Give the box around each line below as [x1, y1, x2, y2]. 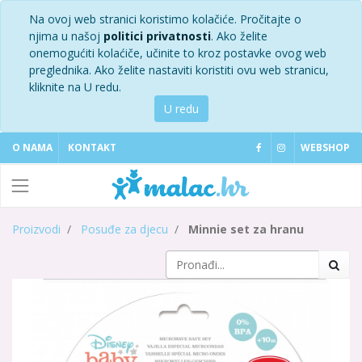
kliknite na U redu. [29, 79, 121, 95]
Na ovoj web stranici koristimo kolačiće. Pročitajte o [29, 11, 301, 27]
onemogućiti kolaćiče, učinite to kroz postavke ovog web [29, 45, 326, 61]
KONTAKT [68, 141, 116, 154]
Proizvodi [12, 221, 61, 238]
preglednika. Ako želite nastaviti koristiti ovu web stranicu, [29, 62, 329, 78]
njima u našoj [29, 28, 103, 44]
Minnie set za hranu [188, 221, 304, 238]
